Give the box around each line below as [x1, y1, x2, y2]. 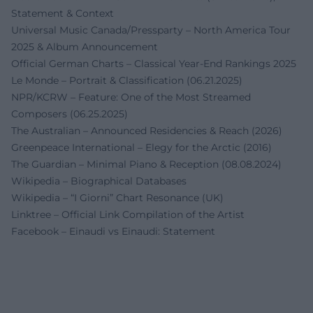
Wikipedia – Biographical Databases [11, 174, 187, 187]
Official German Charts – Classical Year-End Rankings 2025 [11, 57, 296, 70]
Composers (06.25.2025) [11, 107, 128, 120]
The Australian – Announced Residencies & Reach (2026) [11, 124, 282, 137]
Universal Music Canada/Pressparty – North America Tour [11, 23, 291, 36]
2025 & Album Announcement [11, 40, 158, 53]
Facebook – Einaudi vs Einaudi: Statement [11, 224, 215, 238]
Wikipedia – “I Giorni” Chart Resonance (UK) [11, 191, 224, 204]
